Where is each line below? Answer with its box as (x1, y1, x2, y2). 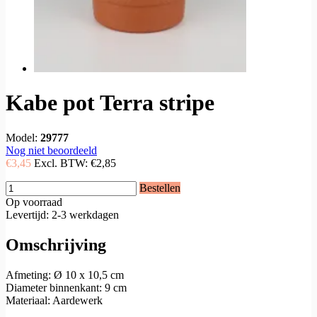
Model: (6, 131, 40, 144)
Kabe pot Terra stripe (6, 90, 214, 116)
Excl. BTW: (34, 156, 91, 169)
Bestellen (139, 181, 180, 194)
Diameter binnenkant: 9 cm (6, 281, 127, 294)
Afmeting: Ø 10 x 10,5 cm (6, 268, 124, 281)
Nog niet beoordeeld (6, 144, 97, 156)
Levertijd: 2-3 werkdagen (6, 208, 119, 221)
